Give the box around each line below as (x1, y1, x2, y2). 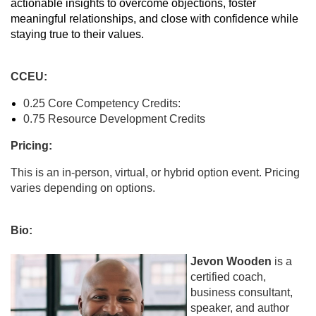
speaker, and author (190, 302, 289, 315)
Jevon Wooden (190, 255, 272, 268)
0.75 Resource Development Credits (23, 113, 205, 126)
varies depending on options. (11, 182, 155, 195)
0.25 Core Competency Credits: (23, 97, 186, 110)
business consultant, (190, 286, 293, 299)
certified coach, (190, 271, 266, 284)
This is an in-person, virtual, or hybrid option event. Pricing (11, 166, 300, 179)
